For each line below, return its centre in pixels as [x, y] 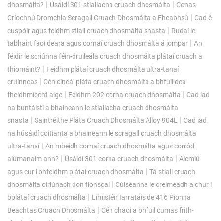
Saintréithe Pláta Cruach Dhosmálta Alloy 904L [106, 120]
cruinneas [22, 82]
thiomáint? [24, 69]
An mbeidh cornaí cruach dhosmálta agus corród [120, 146]
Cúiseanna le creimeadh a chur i [164, 184]
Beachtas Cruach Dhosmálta [51, 210]
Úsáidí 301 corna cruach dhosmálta [119, 159]
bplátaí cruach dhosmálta [47, 197]
